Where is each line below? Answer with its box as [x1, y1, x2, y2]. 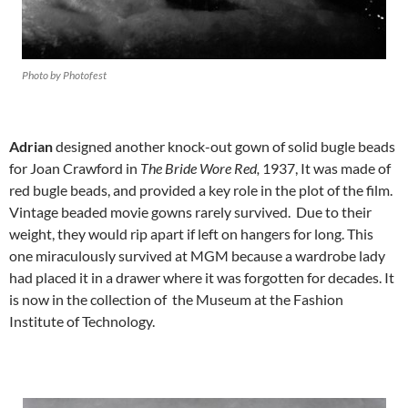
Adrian [9, 137, 56, 155]
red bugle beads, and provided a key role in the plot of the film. [9, 180, 393, 199]
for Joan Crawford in [9, 158, 140, 177]
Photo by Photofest [22, 67, 107, 82]
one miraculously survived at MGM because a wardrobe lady [9, 246, 385, 264]
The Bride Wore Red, [140, 158, 260, 177]
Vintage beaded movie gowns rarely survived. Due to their [9, 202, 372, 220]
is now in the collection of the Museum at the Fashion [9, 290, 343, 308]
